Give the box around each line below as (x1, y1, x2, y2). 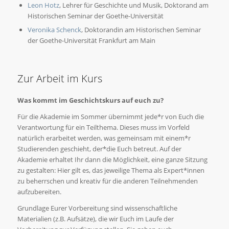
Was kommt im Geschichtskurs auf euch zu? (17, 95, 164, 105)
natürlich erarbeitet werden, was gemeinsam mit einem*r (17, 133, 191, 143)
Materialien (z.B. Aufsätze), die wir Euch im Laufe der (17, 214, 174, 223)
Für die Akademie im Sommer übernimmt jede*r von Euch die (17, 111, 204, 121)
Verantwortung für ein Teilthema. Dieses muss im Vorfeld (17, 122, 190, 132)
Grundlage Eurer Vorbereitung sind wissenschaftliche (17, 203, 177, 213)
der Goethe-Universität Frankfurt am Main (27, 35, 155, 45)
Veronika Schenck (27, 25, 81, 34)
